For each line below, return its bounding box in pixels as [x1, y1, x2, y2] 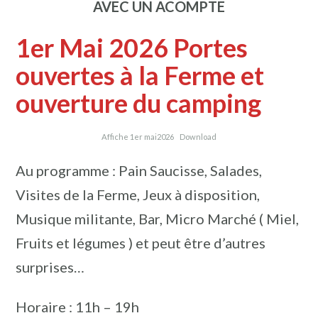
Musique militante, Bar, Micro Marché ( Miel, [16, 209, 299, 227]
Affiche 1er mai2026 [101, 131, 174, 141]
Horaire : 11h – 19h [16, 297, 139, 315]
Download [180, 131, 217, 141]
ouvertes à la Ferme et [16, 59, 264, 91]
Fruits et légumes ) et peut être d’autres [16, 234, 265, 251]
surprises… [16, 258, 84, 275]
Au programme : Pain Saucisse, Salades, [16, 161, 262, 179]
